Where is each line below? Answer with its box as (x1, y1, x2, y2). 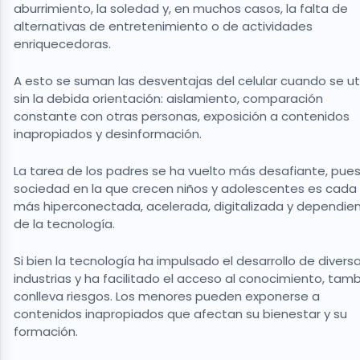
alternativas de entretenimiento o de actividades (14, 18, 313, 35)
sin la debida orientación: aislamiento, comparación (14, 90, 323, 108)
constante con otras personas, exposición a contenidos (14, 108, 350, 125)
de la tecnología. (14, 215, 118, 233)
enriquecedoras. (14, 35, 114, 53)
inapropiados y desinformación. (14, 125, 205, 143)
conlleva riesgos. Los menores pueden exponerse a (14, 288, 320, 305)
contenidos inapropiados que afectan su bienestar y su (14, 305, 347, 323)
